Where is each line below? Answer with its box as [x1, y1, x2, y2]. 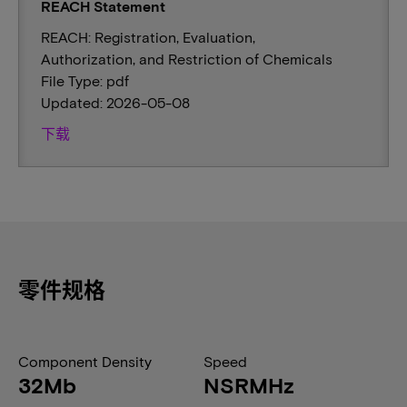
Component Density [18, 352, 152, 370]
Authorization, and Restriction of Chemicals [41, 50, 333, 67]
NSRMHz [203, 372, 294, 398]
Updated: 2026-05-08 [41, 94, 190, 111]
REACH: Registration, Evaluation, [41, 28, 255, 45]
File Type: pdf [41, 72, 129, 89]
